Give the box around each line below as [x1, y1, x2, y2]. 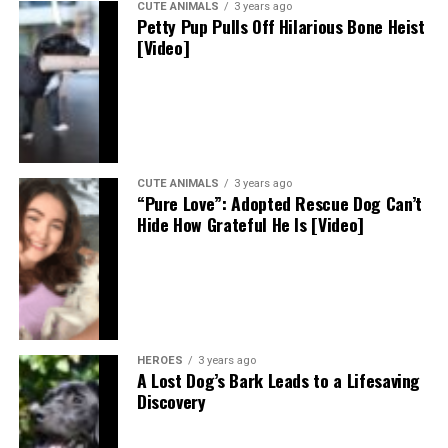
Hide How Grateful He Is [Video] [136, 210, 364, 237]
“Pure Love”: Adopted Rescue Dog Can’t [136, 189, 422, 216]
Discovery [136, 387, 206, 414]
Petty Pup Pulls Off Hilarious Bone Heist [136, 12, 425, 39]
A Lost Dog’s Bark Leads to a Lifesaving [136, 366, 421, 393]
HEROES [136, 353, 183, 367]
